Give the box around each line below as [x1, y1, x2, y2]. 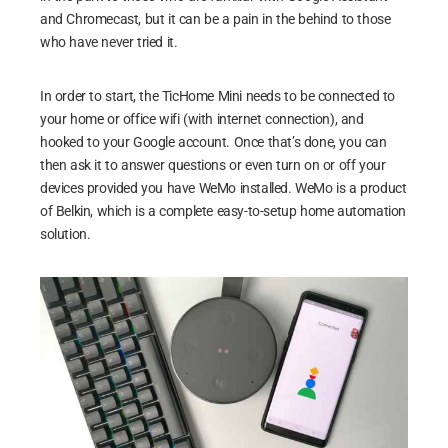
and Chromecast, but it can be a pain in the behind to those [40, 11, 391, 28]
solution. [40, 226, 91, 243]
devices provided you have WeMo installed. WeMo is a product [40, 180, 407, 197]
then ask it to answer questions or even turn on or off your [40, 157, 386, 174]
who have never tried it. [40, 34, 178, 51]
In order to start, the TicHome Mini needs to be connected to [40, 88, 396, 105]
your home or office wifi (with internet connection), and [40, 111, 364, 128]
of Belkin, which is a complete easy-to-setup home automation [40, 203, 407, 220]
